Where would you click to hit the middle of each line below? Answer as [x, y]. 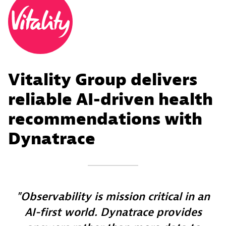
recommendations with [105, 119]
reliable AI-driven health [110, 99]
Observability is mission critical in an [115, 196]
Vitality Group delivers [103, 80]
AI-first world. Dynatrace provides [113, 212]
